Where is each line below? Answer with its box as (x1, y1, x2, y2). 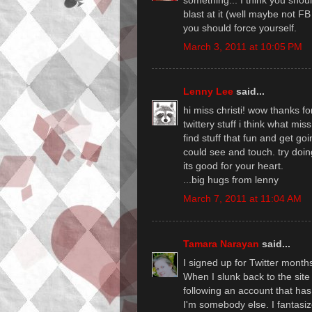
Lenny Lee (183, 86, 233, 97)
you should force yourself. (183, 22, 297, 33)
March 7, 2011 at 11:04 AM (183, 193, 302, 205)
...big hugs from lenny (183, 174, 279, 186)
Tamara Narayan (183, 237, 259, 249)
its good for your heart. (183, 160, 283, 172)
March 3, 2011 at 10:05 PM (183, 40, 302, 52)
